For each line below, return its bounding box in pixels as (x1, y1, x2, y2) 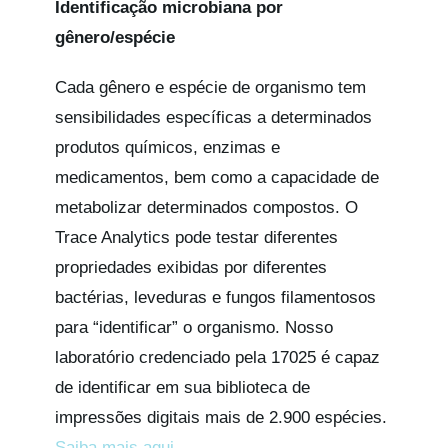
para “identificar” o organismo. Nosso (54, 317, 333, 337)
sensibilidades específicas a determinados (54, 107, 372, 127)
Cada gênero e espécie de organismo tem (54, 77, 366, 97)
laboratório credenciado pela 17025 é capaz (54, 347, 380, 367)
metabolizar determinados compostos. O (54, 197, 358, 217)
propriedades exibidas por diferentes (54, 257, 327, 277)
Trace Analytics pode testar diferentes (54, 227, 338, 247)
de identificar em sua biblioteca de (54, 377, 310, 397)
